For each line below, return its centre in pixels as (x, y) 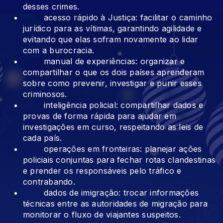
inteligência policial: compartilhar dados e (113, 105)
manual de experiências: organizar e (104, 61)
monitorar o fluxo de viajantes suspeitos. (102, 215)
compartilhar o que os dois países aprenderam (114, 72)
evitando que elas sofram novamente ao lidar (111, 40)
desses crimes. (51, 7)
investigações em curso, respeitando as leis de (113, 127)
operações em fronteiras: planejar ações (112, 149)
